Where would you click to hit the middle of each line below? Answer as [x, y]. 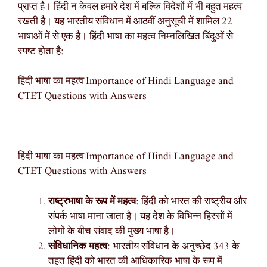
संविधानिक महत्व [78, 246]
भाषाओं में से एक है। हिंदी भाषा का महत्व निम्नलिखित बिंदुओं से [125, 36]
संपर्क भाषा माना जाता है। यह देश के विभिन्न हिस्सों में [140, 216]
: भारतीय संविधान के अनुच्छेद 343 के [173, 246]
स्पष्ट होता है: [41, 51]
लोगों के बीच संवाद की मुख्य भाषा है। [112, 231]
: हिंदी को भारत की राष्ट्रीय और [191, 201]
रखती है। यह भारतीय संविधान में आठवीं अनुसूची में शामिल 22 [125, 21]
